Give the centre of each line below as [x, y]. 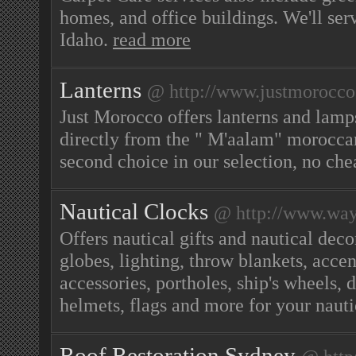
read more [152, 39]
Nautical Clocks [134, 211]
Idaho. [86, 39]
